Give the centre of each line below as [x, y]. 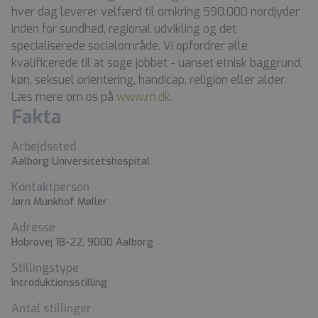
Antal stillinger [51, 308]
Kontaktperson [50, 187]
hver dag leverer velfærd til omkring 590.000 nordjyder [155, 11]
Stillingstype [45, 268]
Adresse [33, 227]
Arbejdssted [44, 146]
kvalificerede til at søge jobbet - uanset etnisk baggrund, [157, 62]
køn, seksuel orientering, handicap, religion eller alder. [149, 79]
